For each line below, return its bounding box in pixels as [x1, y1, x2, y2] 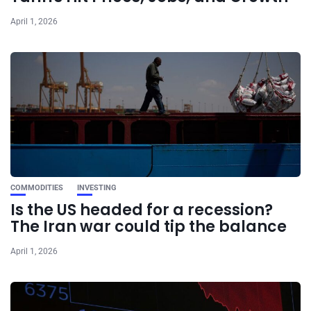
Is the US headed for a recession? [10, 199, 273, 221]
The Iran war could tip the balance [10, 216, 287, 238]
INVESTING [77, 183, 117, 193]
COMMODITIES [10, 183, 63, 193]
